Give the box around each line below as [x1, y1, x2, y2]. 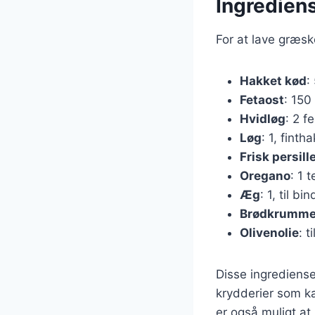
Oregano [240, 168, 290, 183]
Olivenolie [240, 225, 299, 240]
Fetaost [240, 92, 284, 107]
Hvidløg [240, 111, 285, 126]
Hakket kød [240, 73, 307, 88]
